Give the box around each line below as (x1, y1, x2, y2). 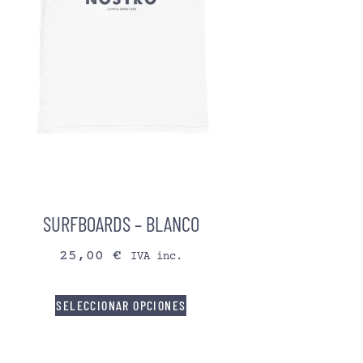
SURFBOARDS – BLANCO (42, 211, 199, 236)
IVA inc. (130, 250, 183, 264)
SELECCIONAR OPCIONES (56, 297, 186, 314)
